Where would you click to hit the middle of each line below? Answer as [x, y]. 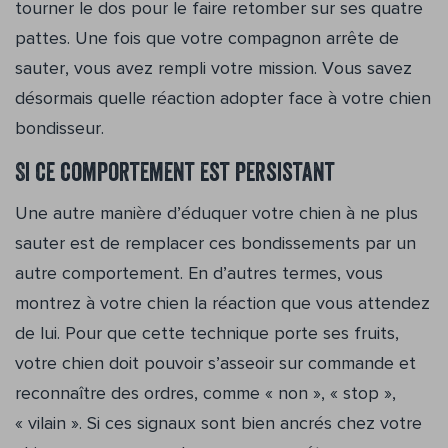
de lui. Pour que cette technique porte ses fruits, [207, 333]
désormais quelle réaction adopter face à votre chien [223, 98]
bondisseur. [59, 128]
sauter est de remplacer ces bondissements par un [215, 243]
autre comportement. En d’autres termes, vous [199, 273]
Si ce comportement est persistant [175, 176]
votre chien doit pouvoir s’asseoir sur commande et [215, 363]
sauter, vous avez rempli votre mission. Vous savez [213, 68]
